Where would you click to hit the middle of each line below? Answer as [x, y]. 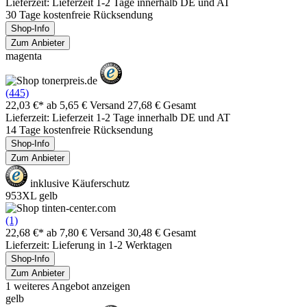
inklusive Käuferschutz [78, 183]
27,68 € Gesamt [162, 105]
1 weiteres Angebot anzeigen [68, 286]
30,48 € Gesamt [162, 232]
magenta [24, 56]
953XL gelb [32, 195]
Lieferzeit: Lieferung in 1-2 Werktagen [89, 245]
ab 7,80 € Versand [87, 232]
